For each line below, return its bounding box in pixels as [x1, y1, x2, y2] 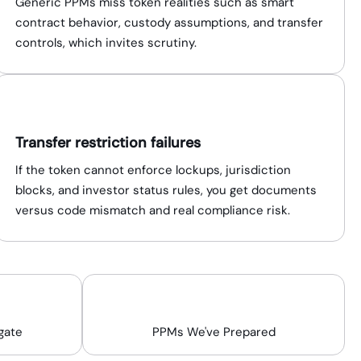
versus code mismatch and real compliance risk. [15, 202, 291, 218]
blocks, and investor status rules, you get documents [15, 182, 317, 198]
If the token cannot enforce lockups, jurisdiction [15, 162, 292, 178]
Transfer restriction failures [15, 133, 201, 152]
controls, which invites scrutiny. [15, 35, 197, 51]
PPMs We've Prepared [151, 324, 276, 340]
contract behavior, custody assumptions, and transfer [15, 15, 324, 31]
